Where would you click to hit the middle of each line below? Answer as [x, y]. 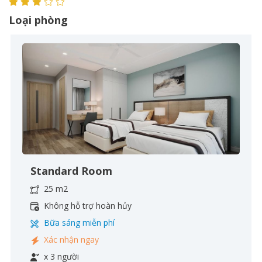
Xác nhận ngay [70, 239]
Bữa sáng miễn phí [78, 223]
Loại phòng [38, 20]
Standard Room [71, 171]
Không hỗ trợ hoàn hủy [87, 206]
